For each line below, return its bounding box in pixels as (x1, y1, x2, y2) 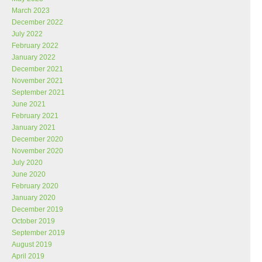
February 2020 (12, 182, 58, 190)
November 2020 (12, 147, 63, 155)
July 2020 (12, 158, 43, 167)
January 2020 (12, 194, 56, 202)
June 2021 (12, 100, 46, 108)
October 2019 (12, 217, 55, 225)
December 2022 (12, 18, 63, 26)
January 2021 (12, 123, 56, 132)
